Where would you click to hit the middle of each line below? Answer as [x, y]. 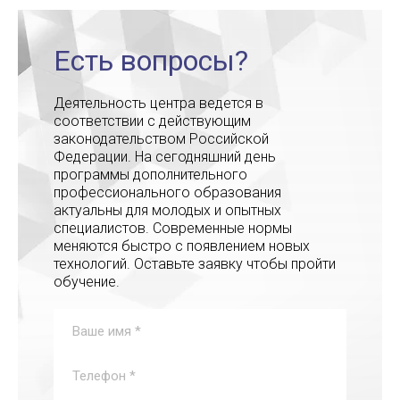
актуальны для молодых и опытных [167, 210]
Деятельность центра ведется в [158, 103]
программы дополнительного [150, 175]
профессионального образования [167, 192]
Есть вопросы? [151, 61]
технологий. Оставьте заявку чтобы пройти [195, 264]
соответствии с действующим [152, 121]
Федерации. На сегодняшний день [165, 157]
